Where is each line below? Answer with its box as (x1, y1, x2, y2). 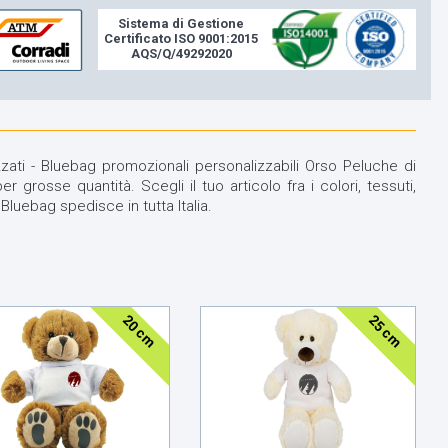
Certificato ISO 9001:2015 (104, 30, 259, 46)
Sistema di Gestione (118, 15, 245, 31)
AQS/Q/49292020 (130, 45, 232, 61)
